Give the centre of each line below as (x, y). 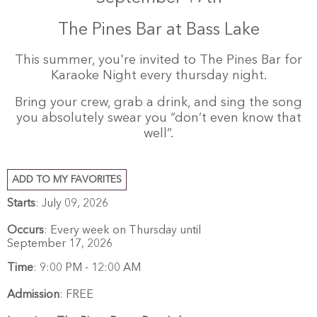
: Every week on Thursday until (122, 230)
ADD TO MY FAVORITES (67, 179)
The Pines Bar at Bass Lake (158, 30)
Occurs (25, 230)
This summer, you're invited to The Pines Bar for (158, 60)
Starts (21, 203)
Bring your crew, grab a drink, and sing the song (158, 102)
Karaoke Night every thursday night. (158, 75)
